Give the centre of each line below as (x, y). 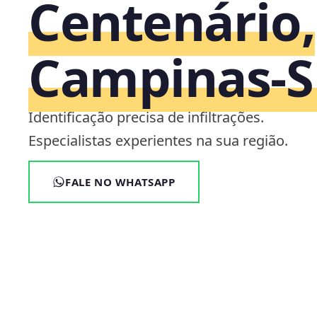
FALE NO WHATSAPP (120, 181)
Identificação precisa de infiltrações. (146, 117)
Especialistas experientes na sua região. (158, 140)
